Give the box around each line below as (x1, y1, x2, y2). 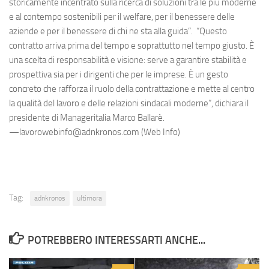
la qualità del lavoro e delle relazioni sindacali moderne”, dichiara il (9, 98, 249, 109)
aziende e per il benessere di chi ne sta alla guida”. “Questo (9, 26, 227, 37)
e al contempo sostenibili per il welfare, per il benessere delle (9, 11, 235, 23)
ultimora (77, 194, 102, 203)
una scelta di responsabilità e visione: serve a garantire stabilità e (9, 55, 247, 66)
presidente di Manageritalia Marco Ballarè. (9, 112, 166, 124)
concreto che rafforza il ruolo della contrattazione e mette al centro (9, 83, 255, 95)
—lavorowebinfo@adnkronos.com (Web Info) (9, 127, 180, 138)
